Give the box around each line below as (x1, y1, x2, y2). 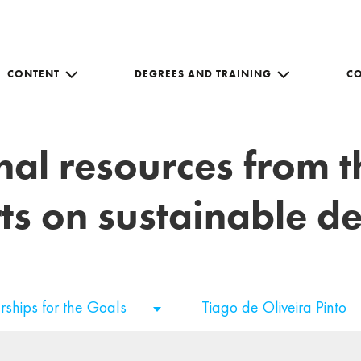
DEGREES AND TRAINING (135, 66, 272, 81)
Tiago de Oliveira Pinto (201, 297, 351, 317)
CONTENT (7, 66, 60, 81)
